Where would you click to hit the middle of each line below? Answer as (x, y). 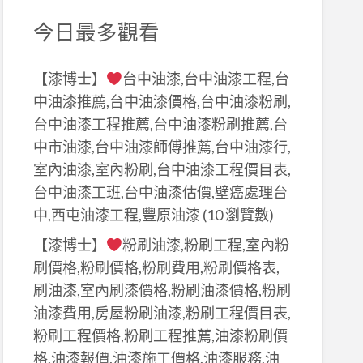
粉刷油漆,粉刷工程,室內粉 (206, 244)
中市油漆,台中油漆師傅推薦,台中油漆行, (162, 147)
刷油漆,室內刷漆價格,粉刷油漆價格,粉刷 (162, 290)
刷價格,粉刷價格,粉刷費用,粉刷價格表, (156, 267)
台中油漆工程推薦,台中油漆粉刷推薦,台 (160, 124)
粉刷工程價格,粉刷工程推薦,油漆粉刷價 (160, 335)
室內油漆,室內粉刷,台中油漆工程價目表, (162, 170)
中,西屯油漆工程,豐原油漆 (116, 215)
